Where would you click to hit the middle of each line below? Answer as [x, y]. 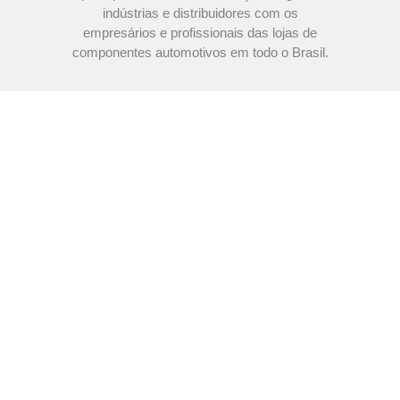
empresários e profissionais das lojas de [200, 32]
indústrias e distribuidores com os [200, 12]
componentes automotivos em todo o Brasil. [200, 52]
